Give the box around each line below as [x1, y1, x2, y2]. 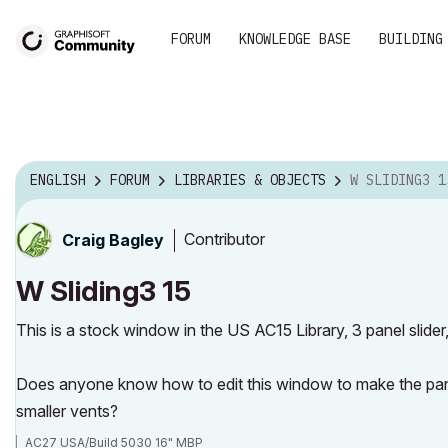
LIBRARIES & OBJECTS [174, 171, 326, 190]
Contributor [184, 229, 265, 250]
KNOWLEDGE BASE [239, 30, 351, 48]
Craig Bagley [62, 229, 164, 250]
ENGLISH [30, 171, 86, 190]
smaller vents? [16, 400, 118, 421]
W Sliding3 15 [16, 273, 191, 308]
